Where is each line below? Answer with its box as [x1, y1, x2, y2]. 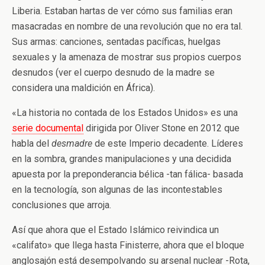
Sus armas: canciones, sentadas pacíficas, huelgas [12, 36, 221, 47]
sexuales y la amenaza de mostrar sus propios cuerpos [12, 51, 241, 63]
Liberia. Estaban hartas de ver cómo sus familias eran [12, 5, 232, 17]
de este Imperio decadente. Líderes [92, 138, 243, 149]
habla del [12, 138, 51, 149]
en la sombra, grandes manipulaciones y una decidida [12, 153, 231, 164]
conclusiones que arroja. [12, 199, 111, 211]
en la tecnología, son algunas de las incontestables [12, 184, 222, 195]
